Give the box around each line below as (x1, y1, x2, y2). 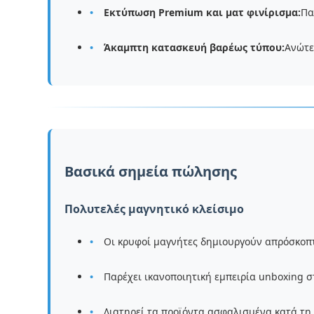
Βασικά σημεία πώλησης (64, 162, 237, 181)
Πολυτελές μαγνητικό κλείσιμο (64, 201, 244, 217)
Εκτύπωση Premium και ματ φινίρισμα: (104, 6, 301, 19)
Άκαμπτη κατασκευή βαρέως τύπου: (104, 41, 285, 54)
